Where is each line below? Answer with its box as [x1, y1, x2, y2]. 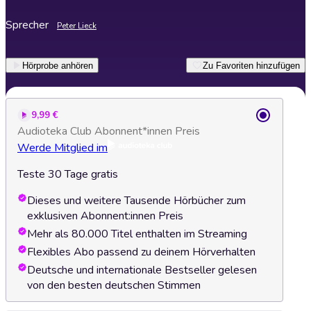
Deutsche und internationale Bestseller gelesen [27, 262, 257, 278]
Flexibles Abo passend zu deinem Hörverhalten [27, 244, 255, 260]
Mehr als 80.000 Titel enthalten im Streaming [27, 226, 247, 242]
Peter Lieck [57, 20, 96, 32]
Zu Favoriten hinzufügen [203, 60, 300, 71]
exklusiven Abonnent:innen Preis [27, 208, 183, 224]
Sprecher [6, 17, 49, 33]
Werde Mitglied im [17, 140, 108, 156]
